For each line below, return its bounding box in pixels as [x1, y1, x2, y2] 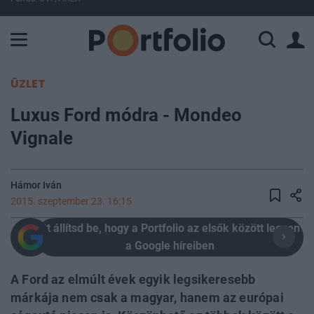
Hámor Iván [11, 179, 62, 191]
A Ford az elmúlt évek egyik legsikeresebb [11, 272, 256, 287]
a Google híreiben [125, 239, 214, 253]
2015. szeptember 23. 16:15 [11, 195, 132, 207]
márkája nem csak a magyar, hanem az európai [11, 290, 284, 305]
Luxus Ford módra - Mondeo [11, 104, 242, 125]
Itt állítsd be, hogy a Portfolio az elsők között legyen [39, 221, 300, 235]
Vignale [11, 127, 73, 149]
